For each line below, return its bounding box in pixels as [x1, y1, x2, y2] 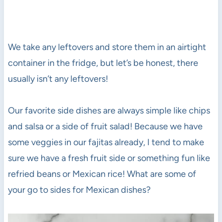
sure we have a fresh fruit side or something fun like [7, 153, 210, 164]
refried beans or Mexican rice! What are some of [7, 168, 196, 180]
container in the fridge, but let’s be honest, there [7, 57, 198, 69]
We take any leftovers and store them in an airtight [7, 42, 206, 53]
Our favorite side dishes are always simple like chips [7, 105, 210, 116]
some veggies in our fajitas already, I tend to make [7, 137, 204, 148]
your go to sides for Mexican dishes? [7, 184, 151, 196]
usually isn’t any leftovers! [7, 73, 108, 85]
